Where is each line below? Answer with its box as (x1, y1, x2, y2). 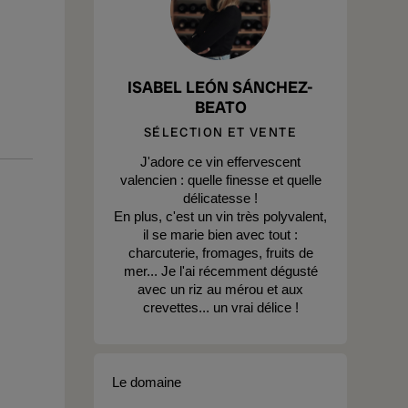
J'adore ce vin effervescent (140, 154, 301, 169)
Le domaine (112, 374, 181, 390)
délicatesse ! (183, 190, 258, 206)
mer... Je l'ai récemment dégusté (123, 263, 318, 279)
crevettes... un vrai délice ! (142, 300, 299, 315)
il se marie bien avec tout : (143, 227, 298, 242)
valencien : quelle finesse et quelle (119, 172, 321, 188)
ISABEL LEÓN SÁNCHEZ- (127, 76, 313, 97)
